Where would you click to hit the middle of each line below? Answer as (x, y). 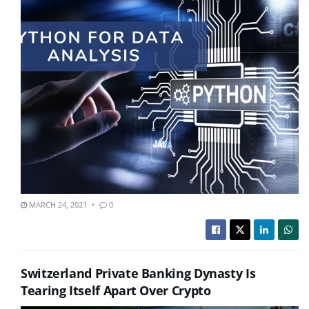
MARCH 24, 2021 (57, 204)
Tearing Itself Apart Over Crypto (116, 290)
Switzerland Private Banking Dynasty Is (138, 273)
